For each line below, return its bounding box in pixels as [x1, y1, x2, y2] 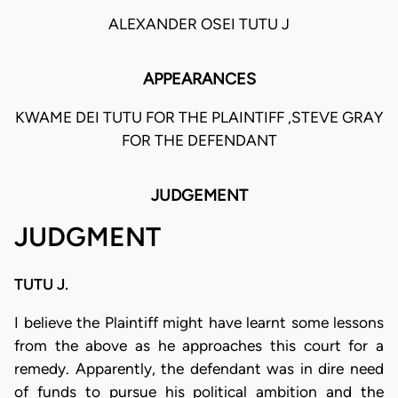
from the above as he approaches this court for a [14, 337, 384, 354]
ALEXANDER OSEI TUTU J [108, 15, 290, 34]
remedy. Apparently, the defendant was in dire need [14, 360, 384, 378]
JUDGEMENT [150, 186, 248, 206]
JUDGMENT [14, 220, 161, 254]
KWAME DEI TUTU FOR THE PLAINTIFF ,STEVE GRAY [15, 108, 383, 127]
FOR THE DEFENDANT [121, 131, 277, 150]
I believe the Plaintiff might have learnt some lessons [14, 314, 384, 331]
